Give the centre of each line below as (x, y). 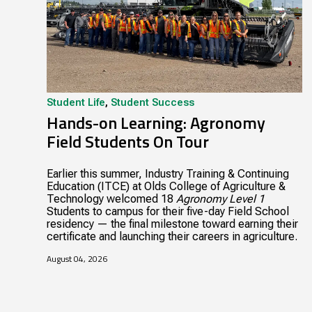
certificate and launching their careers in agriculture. (172, 237)
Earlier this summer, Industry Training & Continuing (168, 174)
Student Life (76, 103)
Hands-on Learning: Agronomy (156, 123)
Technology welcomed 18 (112, 199)
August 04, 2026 (77, 259)
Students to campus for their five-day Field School (168, 212)
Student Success (153, 103)
